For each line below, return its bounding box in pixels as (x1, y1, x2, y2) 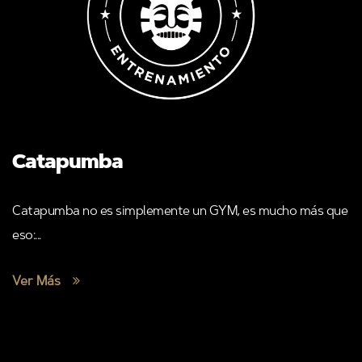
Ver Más (12, 275, 64, 288)
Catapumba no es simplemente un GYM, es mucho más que (12, 204, 347, 218)
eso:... (12, 229, 41, 242)
